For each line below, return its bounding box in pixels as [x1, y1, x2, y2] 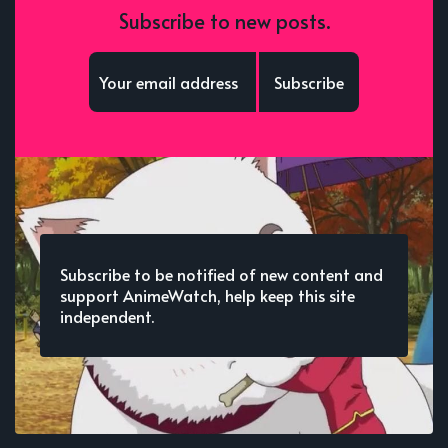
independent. [60, 305, 154, 328]
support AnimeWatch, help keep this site [60, 284, 355, 307]
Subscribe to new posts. [118, 7, 330, 36]
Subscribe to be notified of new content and [60, 263, 383, 286]
